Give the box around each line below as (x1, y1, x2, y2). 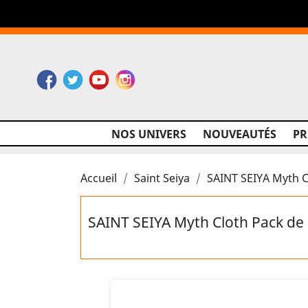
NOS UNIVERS (111, 126, 186, 142)
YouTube (109, 69, 155, 84)
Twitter (82, 69, 120, 84)
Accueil (80, 170, 117, 186)
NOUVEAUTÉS (203, 126, 276, 142)
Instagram (135, 69, 190, 84)
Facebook (56, 69, 107, 84)
